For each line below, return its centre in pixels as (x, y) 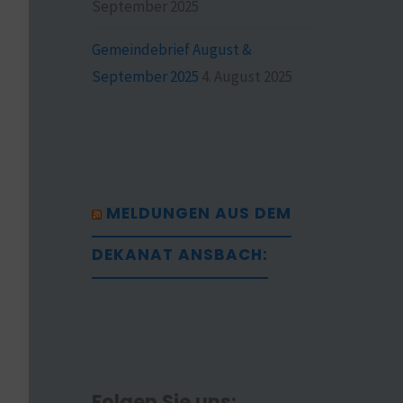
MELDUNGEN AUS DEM (199, 213)
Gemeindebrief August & (172, 50)
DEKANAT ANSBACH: (180, 254)
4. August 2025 (247, 77)
